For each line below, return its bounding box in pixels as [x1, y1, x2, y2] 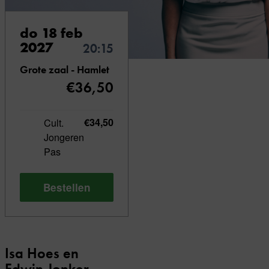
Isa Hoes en [5, 244, 79, 263]
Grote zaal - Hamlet [20, 62, 109, 77]
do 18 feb [20, 23, 83, 43]
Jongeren [44, 130, 84, 145]
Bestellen [43, 180, 91, 195]
